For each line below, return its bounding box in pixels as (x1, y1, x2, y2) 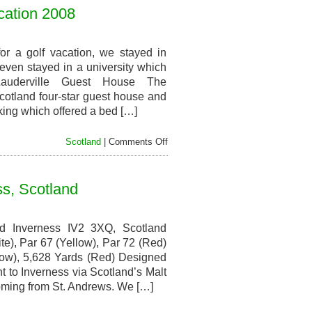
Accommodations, (167, 171, 240, 182)
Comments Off (109, 136, 168, 147)
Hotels (167, 148, 193, 158)
